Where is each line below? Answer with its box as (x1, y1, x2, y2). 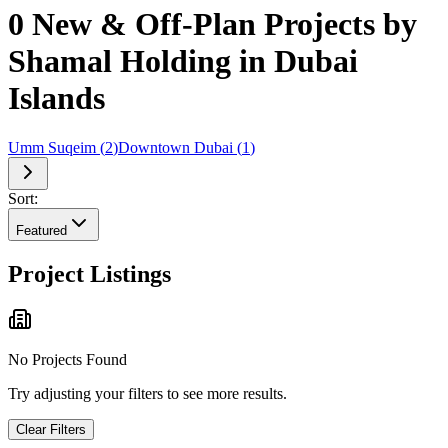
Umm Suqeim (8, 138, 96, 156)
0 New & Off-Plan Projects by (8, 6, 417, 43)
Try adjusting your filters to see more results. (8, 385, 287, 403)
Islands (8, 80, 105, 117)
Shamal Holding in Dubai (8, 43, 358, 80)
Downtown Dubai (118, 138, 233, 156)
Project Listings (8, 260, 171, 287)
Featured (16, 222, 67, 238)
